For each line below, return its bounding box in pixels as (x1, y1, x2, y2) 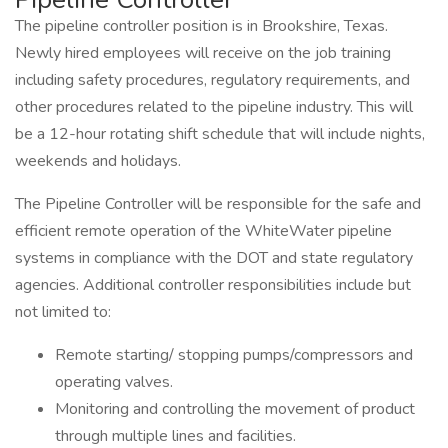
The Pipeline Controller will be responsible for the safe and (15, 193, 421, 215)
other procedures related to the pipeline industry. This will (15, 96, 413, 118)
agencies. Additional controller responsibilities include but (15, 274, 411, 296)
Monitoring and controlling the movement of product (55, 398, 415, 420)
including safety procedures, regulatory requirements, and (15, 69, 410, 91)
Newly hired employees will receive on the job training (15, 42, 391, 64)
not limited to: (15, 301, 111, 323)
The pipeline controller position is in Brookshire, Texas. (15, 15, 388, 37)
